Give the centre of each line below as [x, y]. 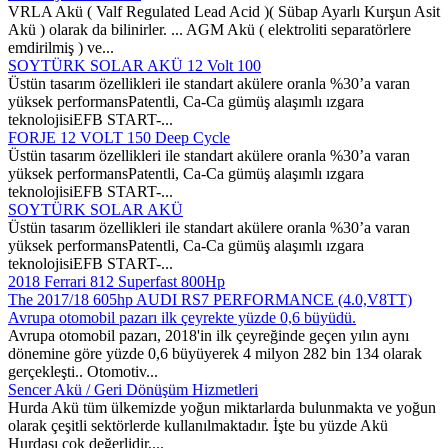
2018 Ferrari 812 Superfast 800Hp [116, 281]
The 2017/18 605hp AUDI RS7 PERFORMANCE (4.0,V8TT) [210, 299]
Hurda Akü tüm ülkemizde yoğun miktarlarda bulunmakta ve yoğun [222, 407]
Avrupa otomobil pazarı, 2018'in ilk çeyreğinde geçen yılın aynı [208, 335]
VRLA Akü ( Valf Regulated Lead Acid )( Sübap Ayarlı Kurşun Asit [224, 11]
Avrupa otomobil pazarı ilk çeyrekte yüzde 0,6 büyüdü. [182, 317]
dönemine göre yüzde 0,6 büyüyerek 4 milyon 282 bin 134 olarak [215, 353]
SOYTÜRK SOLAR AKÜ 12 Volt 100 [134, 65]
